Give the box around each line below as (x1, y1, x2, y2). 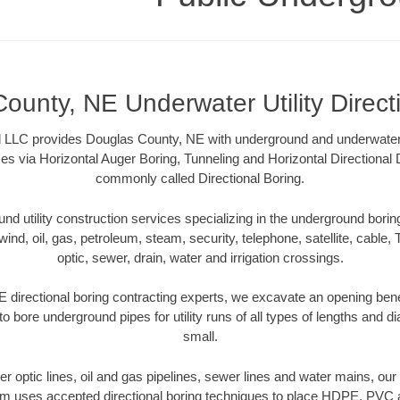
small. (182, 329, 218, 345)
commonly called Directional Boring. (96, 171, 304, 187)
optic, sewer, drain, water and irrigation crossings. (56, 249, 344, 265)
